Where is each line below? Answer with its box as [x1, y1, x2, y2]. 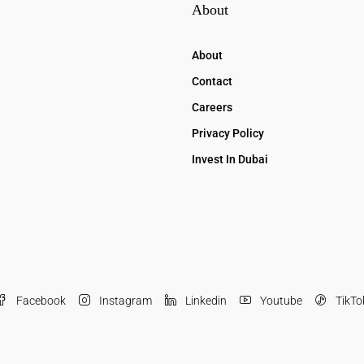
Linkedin [183, 294, 227, 307]
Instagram [97, 294, 152, 307]
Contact [192, 75, 232, 88]
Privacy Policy [192, 127, 264, 140]
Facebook [14, 294, 66, 307]
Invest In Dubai [192, 153, 268, 166]
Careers [192, 101, 232, 114]
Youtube [258, 294, 302, 307]
